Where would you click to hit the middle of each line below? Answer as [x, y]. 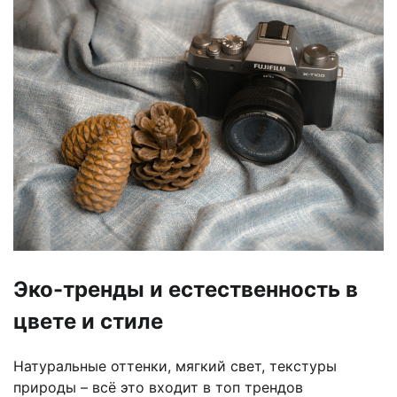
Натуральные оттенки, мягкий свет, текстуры [175, 366]
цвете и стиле [88, 322]
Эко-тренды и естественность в [186, 290]
